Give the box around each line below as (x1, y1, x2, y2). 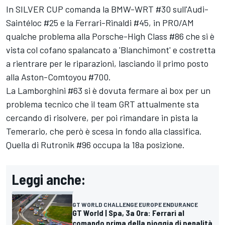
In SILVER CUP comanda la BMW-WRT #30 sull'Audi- (6, 4, 208, 15)
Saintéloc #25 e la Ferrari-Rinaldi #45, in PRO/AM (6, 17, 194, 29)
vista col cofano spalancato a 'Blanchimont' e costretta (6, 44, 215, 56)
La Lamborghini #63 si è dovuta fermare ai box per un (6, 85, 210, 96)
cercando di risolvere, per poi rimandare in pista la (6, 112, 198, 124)
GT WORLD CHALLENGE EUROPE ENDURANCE (72, 201, 198, 208)
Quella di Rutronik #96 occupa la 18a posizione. (6, 139, 185, 151)
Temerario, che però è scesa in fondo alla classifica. (6, 126, 202, 137)
